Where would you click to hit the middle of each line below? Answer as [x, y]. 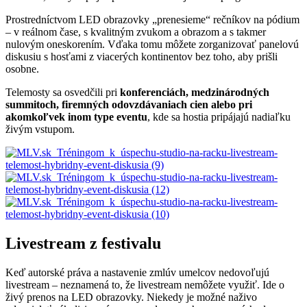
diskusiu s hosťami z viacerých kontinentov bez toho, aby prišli [142, 56]
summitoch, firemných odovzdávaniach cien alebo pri [129, 104]
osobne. [22, 69]
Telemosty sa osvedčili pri [63, 92]
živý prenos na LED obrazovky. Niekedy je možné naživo [131, 297]
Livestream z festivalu [83, 243]
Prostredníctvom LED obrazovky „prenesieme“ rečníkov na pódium [152, 19]
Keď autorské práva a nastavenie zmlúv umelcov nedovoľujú [137, 272]
